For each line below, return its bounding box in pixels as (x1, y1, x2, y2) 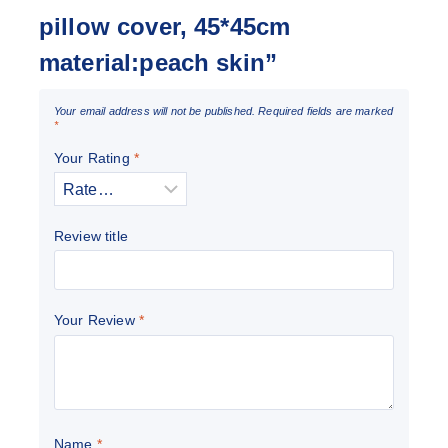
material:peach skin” (39, 49, 277, 76)
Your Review (54, 312, 139, 329)
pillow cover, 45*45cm (39, 13, 291, 40)
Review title (54, 227, 128, 244)
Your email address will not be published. (54, 105, 256, 117)
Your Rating (54, 149, 134, 166)
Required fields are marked (258, 105, 394, 117)
